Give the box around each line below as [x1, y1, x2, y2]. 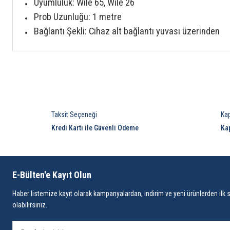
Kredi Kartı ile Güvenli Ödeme [51, 124, 139, 132]
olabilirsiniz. [12, 201, 47, 209]
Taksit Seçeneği [51, 110, 97, 119]
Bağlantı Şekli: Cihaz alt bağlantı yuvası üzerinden [34, 26, 220, 37]
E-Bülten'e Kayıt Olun [12, 169, 91, 181]
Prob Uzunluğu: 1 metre [34, 11, 122, 23]
